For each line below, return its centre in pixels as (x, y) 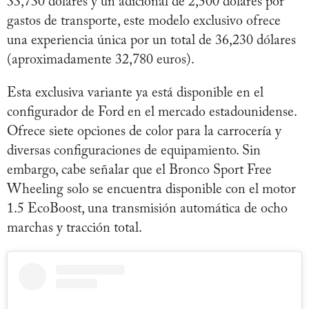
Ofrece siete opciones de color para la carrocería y (144, 132)
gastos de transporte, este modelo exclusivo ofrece (144, 22)
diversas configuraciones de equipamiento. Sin (134, 151)
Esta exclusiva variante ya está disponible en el (135, 93)
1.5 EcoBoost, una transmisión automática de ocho (147, 209)
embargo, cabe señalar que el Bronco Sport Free (139, 171)
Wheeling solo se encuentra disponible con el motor (151, 190)
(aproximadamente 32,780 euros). (101, 60)
